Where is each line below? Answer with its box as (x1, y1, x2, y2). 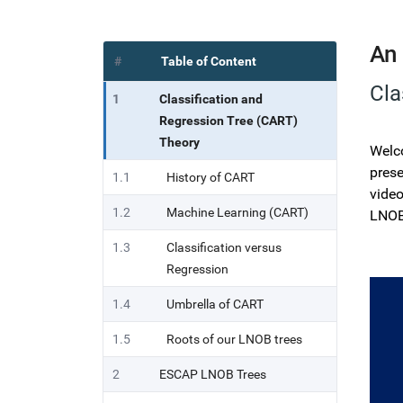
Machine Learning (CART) (166, 205, 309, 219)
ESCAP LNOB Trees (159, 367, 266, 381)
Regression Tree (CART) (159, 113, 298, 128)
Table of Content (161, 54, 256, 68)
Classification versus (166, 240, 282, 255)
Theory (159, 135, 200, 149)
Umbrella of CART (166, 297, 264, 311)
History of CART (166, 170, 255, 184)
